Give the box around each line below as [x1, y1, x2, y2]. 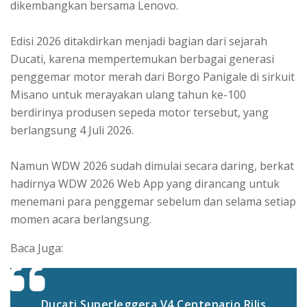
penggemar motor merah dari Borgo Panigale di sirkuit [10, 69, 295, 84]
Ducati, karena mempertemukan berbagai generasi [10, 51, 274, 66]
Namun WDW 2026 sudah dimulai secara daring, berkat [10, 158, 294, 173]
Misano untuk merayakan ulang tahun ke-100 [10, 86, 246, 102]
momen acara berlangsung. [10, 211, 154, 227]
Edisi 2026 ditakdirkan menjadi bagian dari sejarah [10, 33, 267, 49]
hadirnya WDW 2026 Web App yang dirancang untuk [10, 175, 280, 191]
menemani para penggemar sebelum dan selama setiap [10, 193, 296, 209]
